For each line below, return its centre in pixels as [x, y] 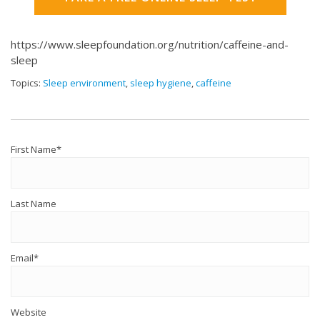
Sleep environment [84, 83]
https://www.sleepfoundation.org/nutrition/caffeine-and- [150, 45]
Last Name [34, 204]
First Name [34, 150]
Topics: [27, 83]
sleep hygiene [161, 83]
